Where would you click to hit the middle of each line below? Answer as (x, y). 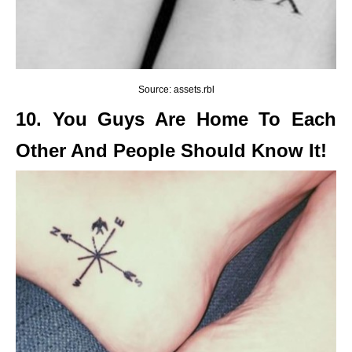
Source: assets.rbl (176, 89)
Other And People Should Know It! (171, 150)
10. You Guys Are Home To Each (176, 119)
